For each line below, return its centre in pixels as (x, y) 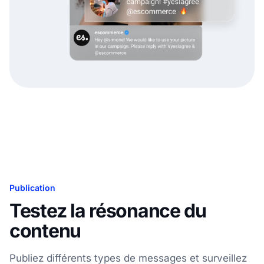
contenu (45, 231)
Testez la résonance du (108, 211)
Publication (32, 188)
